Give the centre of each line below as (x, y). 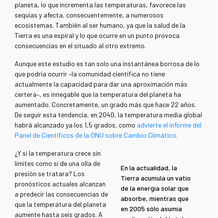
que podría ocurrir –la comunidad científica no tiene (90, 74)
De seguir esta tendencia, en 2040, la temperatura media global (108, 115)
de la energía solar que (154, 188)
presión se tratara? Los (50, 174)
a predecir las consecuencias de (61, 194)
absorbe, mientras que (154, 199)
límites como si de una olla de (57, 163)
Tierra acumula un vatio (155, 178)
